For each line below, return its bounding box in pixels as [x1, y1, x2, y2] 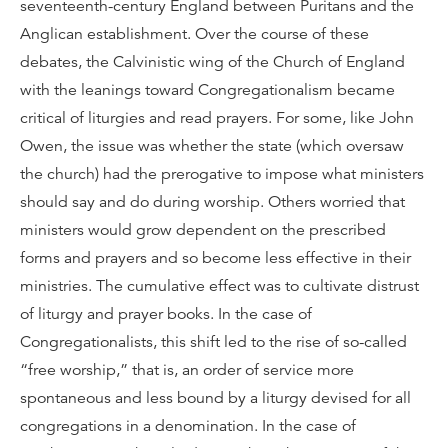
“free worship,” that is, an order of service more [20, 360, 354, 380]
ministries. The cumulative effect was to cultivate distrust [20, 276, 419, 296]
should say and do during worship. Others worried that [20, 192, 405, 212]
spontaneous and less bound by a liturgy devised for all [20, 388, 411, 408]
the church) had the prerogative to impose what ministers [20, 164, 424, 184]
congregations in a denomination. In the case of [20, 416, 356, 436]
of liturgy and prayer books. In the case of [20, 304, 312, 324]
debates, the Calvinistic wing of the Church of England [20, 52, 405, 72]
